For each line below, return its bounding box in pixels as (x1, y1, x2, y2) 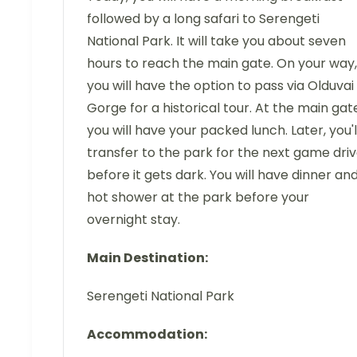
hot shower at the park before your (87, 187, 309, 206)
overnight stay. (87, 210, 180, 229)
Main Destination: (87, 248, 208, 267)
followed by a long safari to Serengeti (87, 9, 320, 28)
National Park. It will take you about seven (87, 31, 346, 50)
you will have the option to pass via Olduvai (87, 76, 354, 95)
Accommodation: (87, 324, 207, 343)
